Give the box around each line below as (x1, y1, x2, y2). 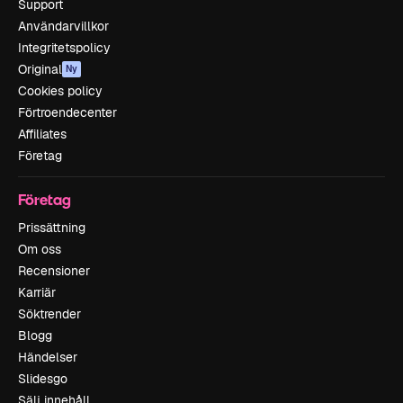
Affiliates (18, 125, 67, 142)
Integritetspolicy (18, 39, 111, 56)
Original (18, 60, 62, 77)
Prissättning (18, 219, 85, 236)
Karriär (18, 283, 56, 300)
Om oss (18, 240, 61, 257)
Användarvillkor (18, 17, 109, 34)
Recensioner (18, 262, 90, 279)
